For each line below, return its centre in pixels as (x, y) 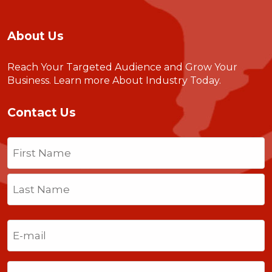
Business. (30, 81)
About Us (36, 36)
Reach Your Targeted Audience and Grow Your (122, 67)
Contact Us (42, 113)
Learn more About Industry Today (136, 81)
